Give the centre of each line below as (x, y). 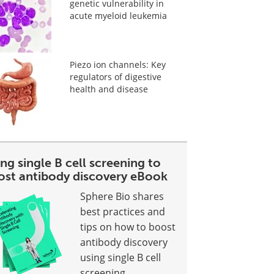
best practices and (123, 212)
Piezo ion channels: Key (117, 65)
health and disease (109, 89)
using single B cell (121, 257)
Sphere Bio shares (122, 196)
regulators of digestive (115, 77)
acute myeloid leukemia (118, 16)
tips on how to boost (128, 227)
